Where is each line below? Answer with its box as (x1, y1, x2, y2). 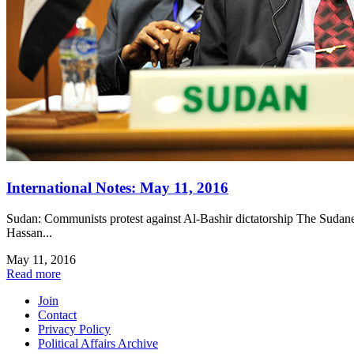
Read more (6, 266, 61, 281)
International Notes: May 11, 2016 (6, 179, 228, 197)
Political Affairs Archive (38, 336, 158, 350)
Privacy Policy (38, 322, 111, 336)
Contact (38, 307, 77, 322)
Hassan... (6, 225, 52, 239)
